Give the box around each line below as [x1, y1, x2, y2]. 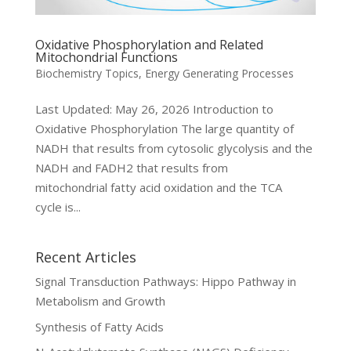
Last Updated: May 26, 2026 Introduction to [34, 101, 273, 118]
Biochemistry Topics [34, 66, 139, 81]
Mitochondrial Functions [34, 49, 178, 67]
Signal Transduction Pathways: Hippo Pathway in [34, 273, 296, 290]
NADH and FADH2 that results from [34, 160, 228, 176]
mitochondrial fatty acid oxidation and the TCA [34, 179, 282, 196]
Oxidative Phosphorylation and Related [34, 36, 263, 54]
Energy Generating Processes [144, 66, 294, 81]
